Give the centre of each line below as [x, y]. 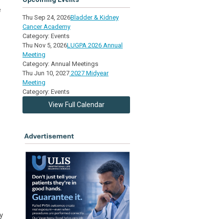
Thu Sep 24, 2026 [46, 17]
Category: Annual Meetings [60, 64]
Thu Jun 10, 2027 [46, 73]
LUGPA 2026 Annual [95, 45]
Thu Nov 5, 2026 [45, 45]
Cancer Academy [46, 26]
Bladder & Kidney [95, 17]
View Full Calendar [76, 104]
